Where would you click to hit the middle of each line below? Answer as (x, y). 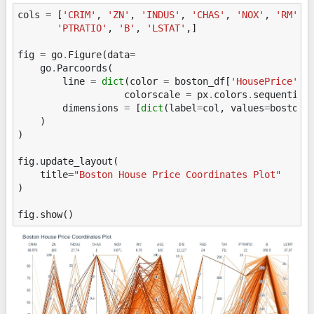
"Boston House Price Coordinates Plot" (178, 174)
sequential (281, 94)
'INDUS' (161, 14)
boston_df (200, 81)
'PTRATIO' (82, 28)
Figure (85, 54)
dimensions (91, 108)
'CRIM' (80, 14)
